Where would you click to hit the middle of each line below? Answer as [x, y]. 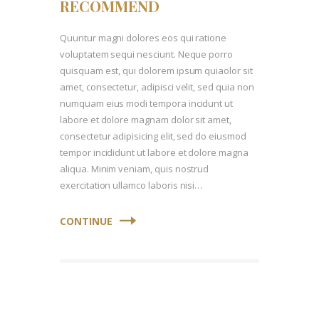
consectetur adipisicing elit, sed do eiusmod [153, 136]
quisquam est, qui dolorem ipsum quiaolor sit [156, 70]
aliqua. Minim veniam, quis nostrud [135, 168]
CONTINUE [86, 221]
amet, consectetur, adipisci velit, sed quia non [157, 87]
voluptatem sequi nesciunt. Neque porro [147, 54]
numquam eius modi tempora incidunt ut [147, 103]
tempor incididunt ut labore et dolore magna [154, 152]
